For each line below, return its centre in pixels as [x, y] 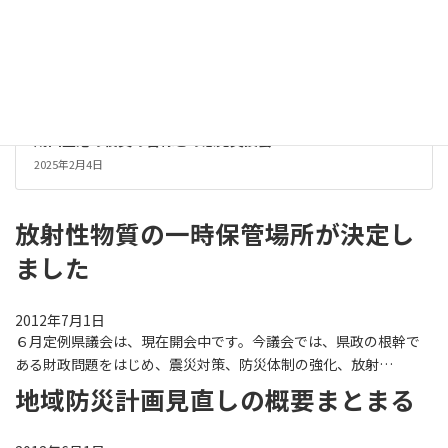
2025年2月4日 [68, 163]
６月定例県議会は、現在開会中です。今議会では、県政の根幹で [217, 340]
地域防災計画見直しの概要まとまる [215, 399]
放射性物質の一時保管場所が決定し [215, 234]
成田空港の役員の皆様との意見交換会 [152, 140]
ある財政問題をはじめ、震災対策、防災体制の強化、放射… [204, 363]
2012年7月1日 [60, 319]
